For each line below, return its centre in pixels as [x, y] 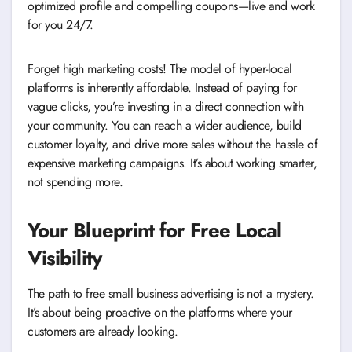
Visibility [64, 258]
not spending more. [75, 181]
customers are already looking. [103, 331]
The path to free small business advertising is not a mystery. [171, 293]
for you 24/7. [60, 24]
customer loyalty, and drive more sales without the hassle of [173, 144]
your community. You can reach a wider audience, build [165, 125]
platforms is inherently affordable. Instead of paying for [162, 87]
